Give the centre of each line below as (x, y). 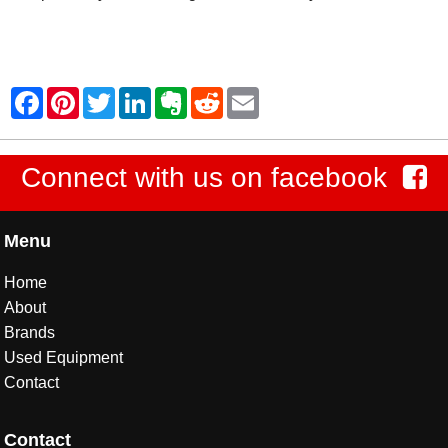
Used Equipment (64, 357)
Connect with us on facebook (204, 177)
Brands (30, 332)
